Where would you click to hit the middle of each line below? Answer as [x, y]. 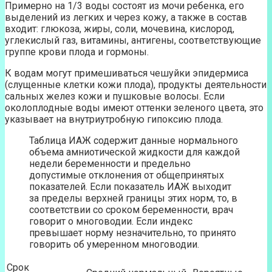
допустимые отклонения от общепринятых [127, 175]
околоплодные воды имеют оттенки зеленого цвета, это [134, 108]
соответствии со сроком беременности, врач [131, 210]
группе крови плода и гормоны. [77, 52]
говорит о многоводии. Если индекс [111, 222]
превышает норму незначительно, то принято [133, 233]
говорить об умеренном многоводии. [114, 245]
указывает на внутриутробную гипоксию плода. [114, 120]
